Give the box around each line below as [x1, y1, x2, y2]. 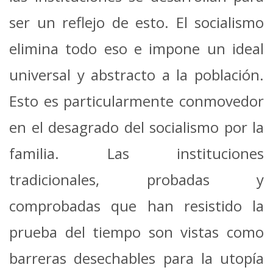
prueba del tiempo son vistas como [9, 221, 264, 242]
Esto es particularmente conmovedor [9, 90, 264, 111]
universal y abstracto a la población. [9, 64, 264, 85]
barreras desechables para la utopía [9, 247, 264, 268]
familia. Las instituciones [9, 143, 264, 163]
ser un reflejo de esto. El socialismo [9, 12, 264, 32]
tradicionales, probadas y [9, 169, 264, 190]
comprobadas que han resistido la [9, 195, 264, 216]
